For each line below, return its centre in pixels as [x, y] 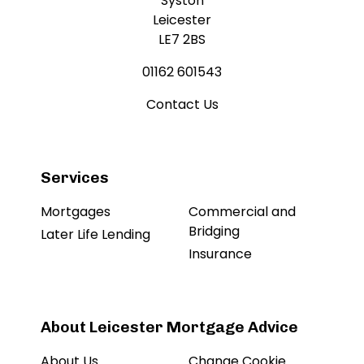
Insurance [220, 253]
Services [75, 177]
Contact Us [182, 104]
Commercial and [242, 211]
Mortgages [76, 211]
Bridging [214, 231]
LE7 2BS [182, 39]
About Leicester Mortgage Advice [169, 327]
